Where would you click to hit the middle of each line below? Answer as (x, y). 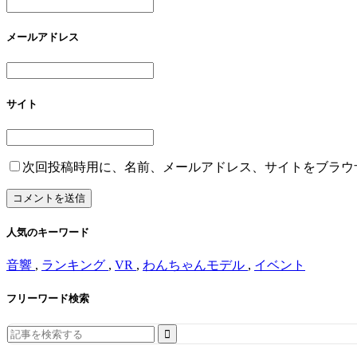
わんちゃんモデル (195, 265)
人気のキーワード (48, 232)
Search (24, 331)
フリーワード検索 (48, 299)
